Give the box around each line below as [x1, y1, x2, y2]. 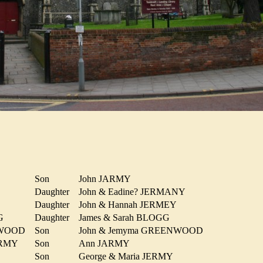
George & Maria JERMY [79, 251, 177, 262]
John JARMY [79, 174, 135, 184]
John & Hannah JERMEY [79, 200, 181, 210]
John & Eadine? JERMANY [79, 187, 190, 197]
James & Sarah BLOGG [79, 213, 174, 223]
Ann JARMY [79, 238, 134, 249]
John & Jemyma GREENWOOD [79, 225, 208, 236]
